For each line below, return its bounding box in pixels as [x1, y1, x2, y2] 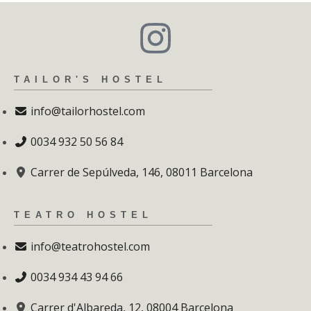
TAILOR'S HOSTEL [14, 74, 167, 85]
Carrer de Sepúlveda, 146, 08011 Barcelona [31, 164, 253, 180]
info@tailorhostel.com [31, 103, 145, 119]
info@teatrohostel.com [31, 238, 150, 254]
